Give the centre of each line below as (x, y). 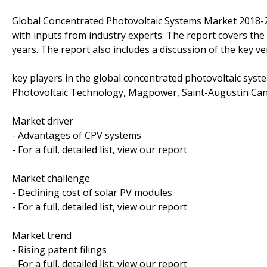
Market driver (43, 121)
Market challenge (51, 178)
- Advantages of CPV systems (77, 135)
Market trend (42, 235)
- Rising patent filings (59, 249)
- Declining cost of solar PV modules (92, 192)
